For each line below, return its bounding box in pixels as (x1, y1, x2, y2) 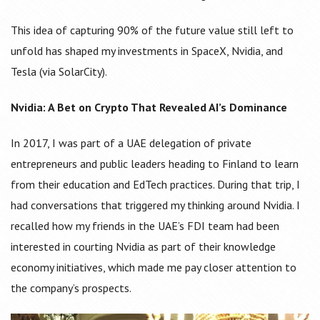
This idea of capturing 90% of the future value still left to (11, 23, 294, 38)
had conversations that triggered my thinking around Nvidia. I (11, 198, 300, 213)
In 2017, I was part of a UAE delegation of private (11, 136, 251, 151)
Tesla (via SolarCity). (11, 64, 107, 79)
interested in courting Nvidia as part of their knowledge (11, 239, 276, 254)
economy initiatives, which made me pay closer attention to (11, 260, 296, 275)
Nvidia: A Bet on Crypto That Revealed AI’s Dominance (11, 100, 287, 115)
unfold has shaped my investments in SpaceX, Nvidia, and (11, 44, 283, 59)
